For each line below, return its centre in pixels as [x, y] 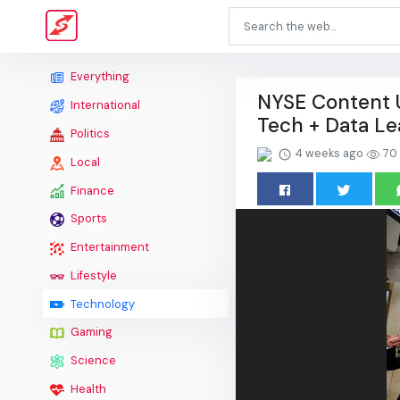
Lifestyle [92, 275]
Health [87, 388]
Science [92, 361]
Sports [87, 219]
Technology [101, 304]
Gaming [90, 332]
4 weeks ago [329, 153]
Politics [89, 133]
